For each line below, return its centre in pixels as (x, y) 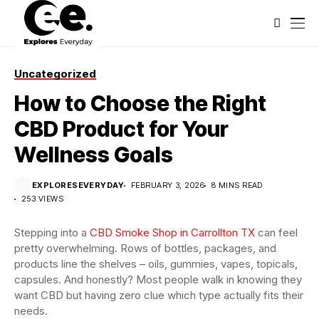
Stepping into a (52, 232)
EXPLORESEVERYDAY (78, 185)
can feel (276, 232)
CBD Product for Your (121, 129)
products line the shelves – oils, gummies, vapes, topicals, (156, 264)
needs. (31, 311)
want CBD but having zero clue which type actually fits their (159, 295)
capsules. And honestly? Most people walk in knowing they (158, 279)
